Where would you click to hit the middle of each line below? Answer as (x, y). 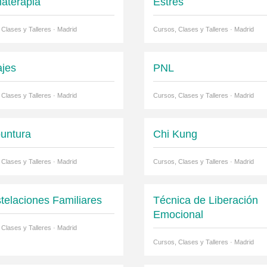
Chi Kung (175, 134)
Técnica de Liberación (205, 201)
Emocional (178, 215)
